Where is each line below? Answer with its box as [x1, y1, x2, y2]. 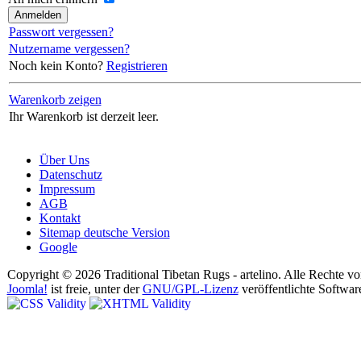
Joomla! [6, 282, 48, 297]
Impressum [39, 182, 95, 197]
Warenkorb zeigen [8, 93, 102, 107]
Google [39, 240, 77, 255]
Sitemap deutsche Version [39, 226, 170, 240]
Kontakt [39, 211, 81, 226]
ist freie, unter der [47, 282, 143, 297]
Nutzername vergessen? [8, 42, 130, 56]
